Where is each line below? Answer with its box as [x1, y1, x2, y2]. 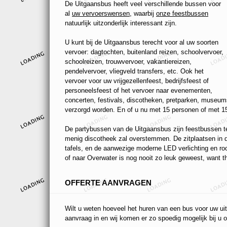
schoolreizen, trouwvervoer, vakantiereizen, [65, 58, 192, 66]
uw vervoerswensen [72, 10, 130, 18]
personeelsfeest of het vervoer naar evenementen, [65, 87, 212, 95]
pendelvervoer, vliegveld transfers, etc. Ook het [65, 67, 204, 75]
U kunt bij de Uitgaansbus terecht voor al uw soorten [65, 39, 218, 47]
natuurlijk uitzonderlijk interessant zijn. [65, 19, 177, 27]
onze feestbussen [156, 10, 208, 18]
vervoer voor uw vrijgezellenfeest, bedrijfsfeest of [65, 77, 209, 85]
